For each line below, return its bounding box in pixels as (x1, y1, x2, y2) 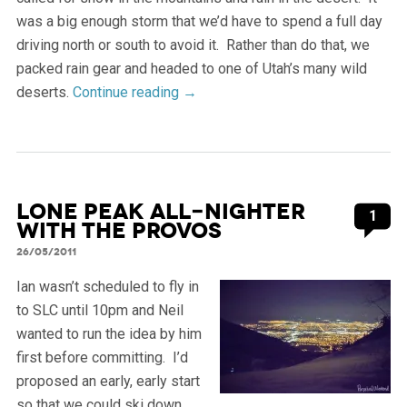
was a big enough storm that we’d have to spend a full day (15, 13, 382, 31)
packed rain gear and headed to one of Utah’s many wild (15, 60, 367, 78)
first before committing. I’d (15, 349, 188, 367)
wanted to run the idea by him (15, 325, 202, 343)
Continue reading (72, 84, 183, 102)
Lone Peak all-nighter (15, 198, 305, 226)
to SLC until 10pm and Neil (15, 302, 184, 320)
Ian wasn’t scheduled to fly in (15, 278, 199, 296)
